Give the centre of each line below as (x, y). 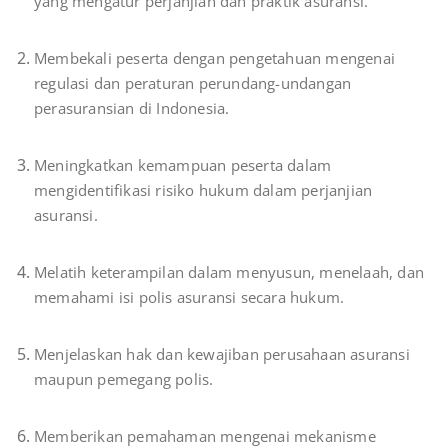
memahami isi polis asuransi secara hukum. (189, 297)
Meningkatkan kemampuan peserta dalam (183, 165)
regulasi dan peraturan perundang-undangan (193, 83)
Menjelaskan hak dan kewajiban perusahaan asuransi (222, 354)
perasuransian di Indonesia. (132, 108)
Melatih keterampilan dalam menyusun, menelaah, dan (229, 272)
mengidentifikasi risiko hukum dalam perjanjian (203, 190)
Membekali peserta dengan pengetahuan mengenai (215, 58)
